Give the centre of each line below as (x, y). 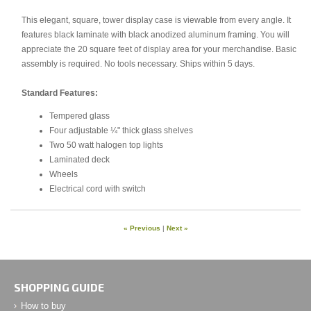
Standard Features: (59, 93)
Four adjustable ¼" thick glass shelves (121, 130)
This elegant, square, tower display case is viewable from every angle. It (156, 20)
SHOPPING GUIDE (59, 287)
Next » (177, 228)
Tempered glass (79, 115)
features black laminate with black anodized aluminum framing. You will (155, 34)
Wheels (63, 174)
